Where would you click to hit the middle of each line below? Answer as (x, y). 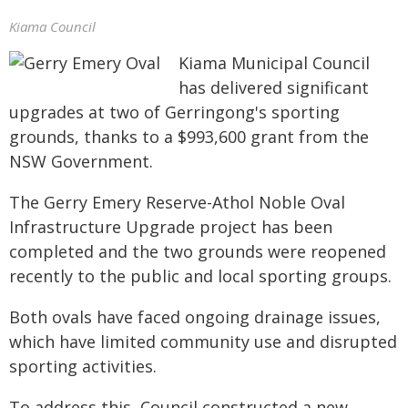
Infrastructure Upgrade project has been (171, 227)
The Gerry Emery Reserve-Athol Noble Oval (177, 202)
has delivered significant (274, 87)
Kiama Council (52, 26)
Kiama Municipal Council (274, 63)
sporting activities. (83, 366)
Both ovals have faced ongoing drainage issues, (195, 317)
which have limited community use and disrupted (203, 342)
